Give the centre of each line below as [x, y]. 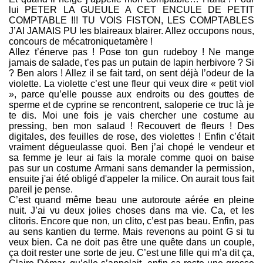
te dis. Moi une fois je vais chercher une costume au [131, 116]
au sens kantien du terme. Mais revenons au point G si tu [131, 232]
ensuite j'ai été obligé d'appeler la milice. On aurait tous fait [131, 179]
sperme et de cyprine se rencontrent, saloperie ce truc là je [131, 105]
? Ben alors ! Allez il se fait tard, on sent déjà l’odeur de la [131, 73]
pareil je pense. [41, 190]
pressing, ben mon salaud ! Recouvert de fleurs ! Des [131, 126]
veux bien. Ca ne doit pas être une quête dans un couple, [131, 242]
